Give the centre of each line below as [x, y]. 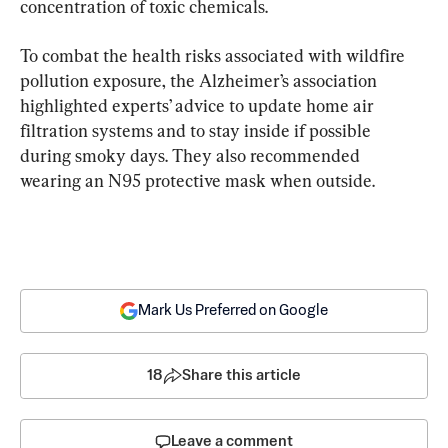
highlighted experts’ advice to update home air [199, 105]
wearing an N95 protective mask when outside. [197, 180]
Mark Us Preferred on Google [233, 310]
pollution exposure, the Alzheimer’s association [200, 80]
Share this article [241, 375]
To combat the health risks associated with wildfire [214, 55]
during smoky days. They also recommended [192, 155]
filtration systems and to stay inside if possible [197, 130]
